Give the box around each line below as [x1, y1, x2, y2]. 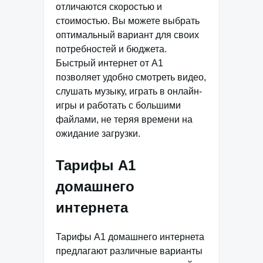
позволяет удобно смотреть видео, [56, 72, 206, 82]
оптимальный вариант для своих [56, 30, 199, 40]
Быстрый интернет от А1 [56, 58, 163, 68]
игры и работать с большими [56, 100, 181, 110]
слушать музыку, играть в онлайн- [56, 86, 202, 96]
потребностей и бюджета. [56, 44, 167, 54]
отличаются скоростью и [56, 2, 162, 12]
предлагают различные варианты [56, 245, 203, 256]
